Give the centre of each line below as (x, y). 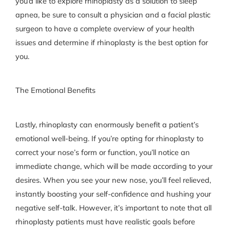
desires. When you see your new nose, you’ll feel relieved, (113, 180)
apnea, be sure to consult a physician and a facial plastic (113, 14)
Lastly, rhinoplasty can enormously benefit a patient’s (107, 124)
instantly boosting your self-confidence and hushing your (113, 194)
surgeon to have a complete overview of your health (105, 28)
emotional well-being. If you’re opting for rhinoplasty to (109, 138)
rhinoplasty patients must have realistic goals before (105, 221)
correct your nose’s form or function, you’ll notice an (102, 152)
